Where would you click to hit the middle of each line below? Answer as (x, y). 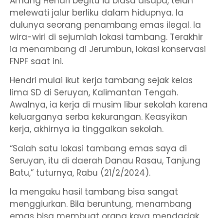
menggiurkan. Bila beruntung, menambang (101, 204)
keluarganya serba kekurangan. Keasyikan (99, 117)
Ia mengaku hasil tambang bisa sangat (94, 191)
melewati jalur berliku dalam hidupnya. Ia (97, 12)
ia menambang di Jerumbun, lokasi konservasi (108, 49)
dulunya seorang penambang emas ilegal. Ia (105, 25)
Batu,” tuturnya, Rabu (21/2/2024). (80, 173)
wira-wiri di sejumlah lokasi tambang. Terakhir (106, 37)
